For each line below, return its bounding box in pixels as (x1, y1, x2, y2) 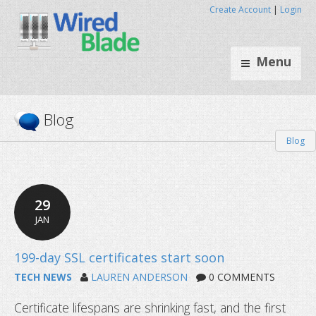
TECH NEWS (14, 269, 72, 284)
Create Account (209, 4, 271, 16)
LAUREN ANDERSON (91, 269, 188, 284)
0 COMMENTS (206, 269, 275, 284)
